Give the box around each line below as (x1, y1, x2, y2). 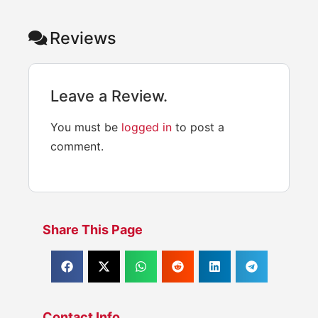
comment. (50, 138, 104, 153)
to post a (172, 119, 224, 134)
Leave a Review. (50, 86, 168, 105)
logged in (121, 119, 172, 134)
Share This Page (43, 221, 143, 237)
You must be (50, 119, 121, 134)
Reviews (50, 27, 116, 48)
